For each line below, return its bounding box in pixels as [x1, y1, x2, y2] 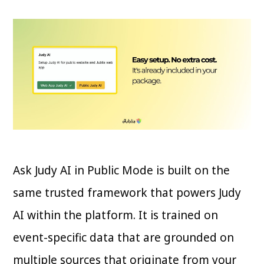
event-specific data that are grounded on [13, 230, 235, 246]
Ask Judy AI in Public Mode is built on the [13, 163, 230, 179]
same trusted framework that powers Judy [13, 185, 242, 201]
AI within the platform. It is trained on [13, 207, 219, 223]
